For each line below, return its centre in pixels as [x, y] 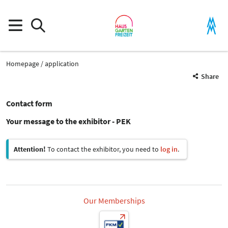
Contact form [29, 103]
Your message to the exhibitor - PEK [68, 121]
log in [169, 149]
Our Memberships [114, 201]
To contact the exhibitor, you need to [103, 149]
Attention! [30, 149]
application [62, 63]
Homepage [23, 63]
